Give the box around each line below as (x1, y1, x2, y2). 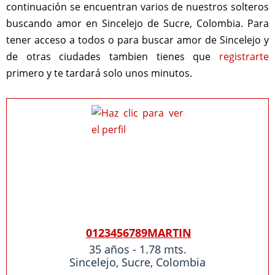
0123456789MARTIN (85, 225, 192, 240)
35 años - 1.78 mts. (88, 242, 187, 257)
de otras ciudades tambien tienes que (6, 50, 219, 63)
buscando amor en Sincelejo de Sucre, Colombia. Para (6, 17, 269, 30)
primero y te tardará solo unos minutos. (6, 66, 192, 80)
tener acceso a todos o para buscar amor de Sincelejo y (6, 33, 269, 47)
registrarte (219, 50, 269, 63)
